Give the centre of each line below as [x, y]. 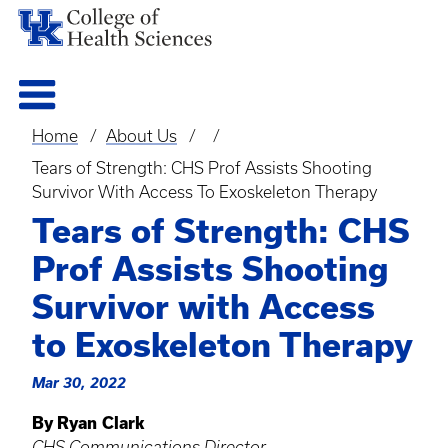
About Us [141, 135]
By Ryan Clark [88, 422]
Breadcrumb [97, 153]
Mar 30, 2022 [79, 382]
